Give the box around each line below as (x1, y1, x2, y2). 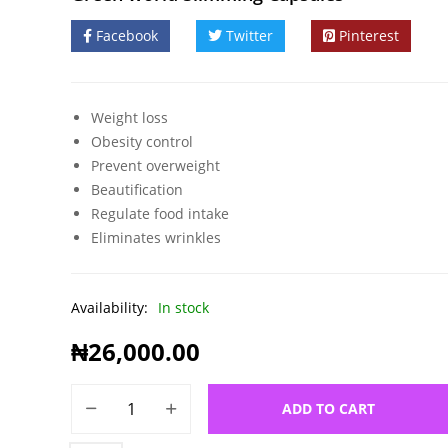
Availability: (71, 298, 148, 317)
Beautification (91, 180, 183, 199)
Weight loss (91, 108, 168, 127)
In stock (158, 298, 209, 317)
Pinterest (339, 26, 399, 45)
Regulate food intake (91, 204, 229, 223)
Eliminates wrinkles (91, 228, 221, 247)
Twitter (226, 26, 273, 45)
